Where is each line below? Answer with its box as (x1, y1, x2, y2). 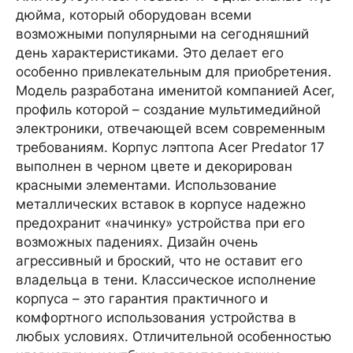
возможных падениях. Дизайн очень (16, 234, 258, 250)
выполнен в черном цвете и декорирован (16, 158, 292, 174)
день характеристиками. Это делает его (16, 45, 284, 61)
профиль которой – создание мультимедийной (16, 102, 321, 117)
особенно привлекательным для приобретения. (16, 64, 332, 80)
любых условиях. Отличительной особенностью (16, 329, 332, 344)
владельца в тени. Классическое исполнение (16, 272, 316, 288)
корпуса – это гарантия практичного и (16, 291, 268, 307)
